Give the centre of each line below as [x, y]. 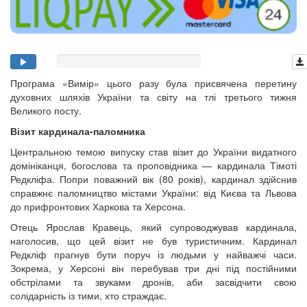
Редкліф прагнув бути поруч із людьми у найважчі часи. [153, 255]
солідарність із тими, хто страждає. [88, 296]
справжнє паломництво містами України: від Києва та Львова [153, 193]
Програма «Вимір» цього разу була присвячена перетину [153, 83]
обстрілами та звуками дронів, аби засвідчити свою [153, 282]
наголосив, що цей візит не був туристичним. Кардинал [153, 241]
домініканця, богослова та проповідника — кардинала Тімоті [153, 165]
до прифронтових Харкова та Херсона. [98, 207]
